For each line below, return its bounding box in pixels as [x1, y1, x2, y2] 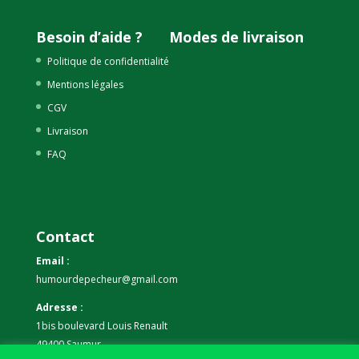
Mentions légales [46, 78, 123, 92]
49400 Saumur [35, 337, 101, 351]
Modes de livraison [168, 27, 304, 47]
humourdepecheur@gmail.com [35, 272, 178, 286]
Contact [35, 226, 95, 246]
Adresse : [35, 300, 83, 314]
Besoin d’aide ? [35, 27, 143, 47]
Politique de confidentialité [46, 54, 169, 69]
